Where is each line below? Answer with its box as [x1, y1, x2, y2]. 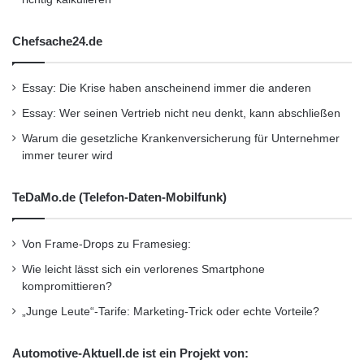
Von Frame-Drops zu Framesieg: [22, 238, 191, 250]
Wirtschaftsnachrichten [111, 189, 256, 204]
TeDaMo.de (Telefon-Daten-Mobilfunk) [12, 190, 227, 204]
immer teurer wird [22, 149, 113, 162]
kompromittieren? [22, 280, 112, 292]
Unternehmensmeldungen [102, 154, 265, 169]
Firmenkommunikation [84, 119, 224, 134]
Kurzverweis [12, 60, 100, 79]
